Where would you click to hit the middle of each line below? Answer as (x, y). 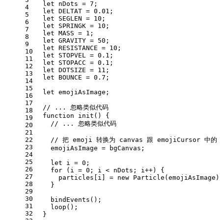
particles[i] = (76, 177)
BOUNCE (70, 77)
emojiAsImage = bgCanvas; (90, 148)
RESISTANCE (78, 48)
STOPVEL (72, 55)
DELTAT (70, 11)
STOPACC (72, 62)
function (58, 115)
